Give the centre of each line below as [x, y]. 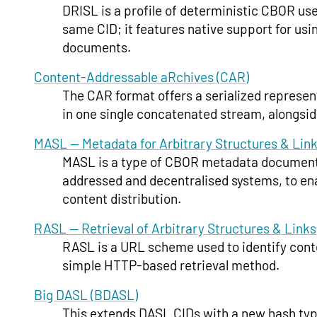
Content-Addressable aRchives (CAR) [142, 76]
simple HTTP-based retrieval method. [171, 265]
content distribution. [122, 198]
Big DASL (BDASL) [86, 294]
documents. [97, 47]
